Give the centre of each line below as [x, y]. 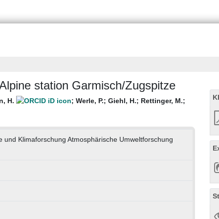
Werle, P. [90, 101]
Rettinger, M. [162, 101]
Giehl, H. [122, 101]
